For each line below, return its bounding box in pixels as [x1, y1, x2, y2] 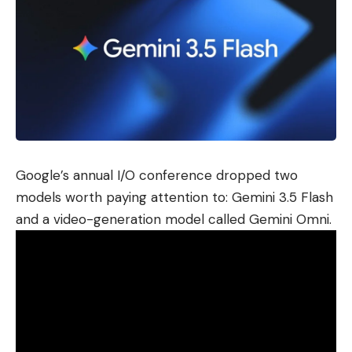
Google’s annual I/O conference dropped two [16, 167, 298, 185]
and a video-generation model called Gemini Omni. [16, 211, 332, 229]
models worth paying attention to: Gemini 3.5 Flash [16, 189, 333, 207]
